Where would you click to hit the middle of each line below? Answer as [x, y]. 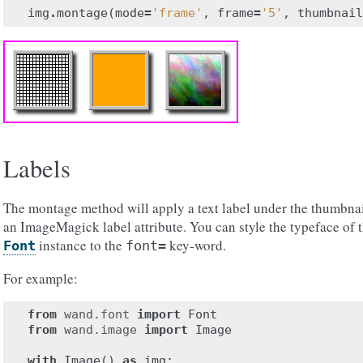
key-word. [196, 245]
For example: [41, 278]
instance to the [81, 245]
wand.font [97, 314]
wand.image [100, 330]
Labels [37, 168]
